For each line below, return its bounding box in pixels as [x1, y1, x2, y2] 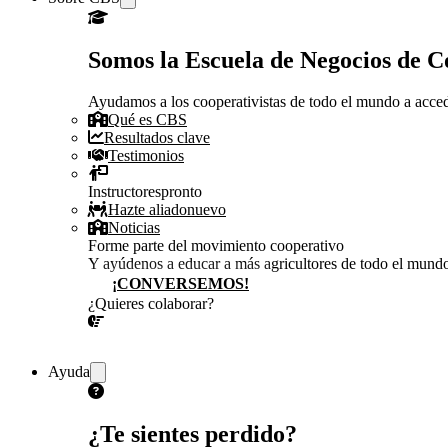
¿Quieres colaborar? [88, 295, 214, 313]
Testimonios [108, 147, 184, 165]
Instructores [88, 183, 161, 201]
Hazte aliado [108, 201, 187, 219]
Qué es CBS [108, 111, 187, 129]
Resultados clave [104, 129, 210, 147]
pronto [161, 183, 202, 201]
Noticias [108, 219, 160, 237]
